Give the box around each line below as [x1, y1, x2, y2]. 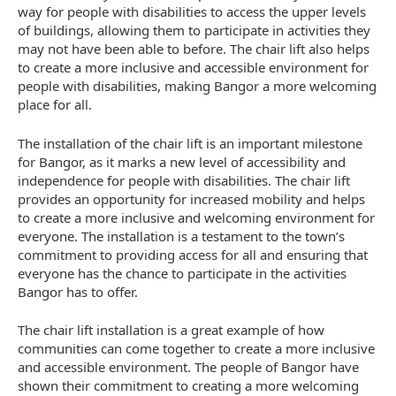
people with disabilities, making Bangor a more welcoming [18, 77, 377, 95]
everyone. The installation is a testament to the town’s [18, 226, 345, 245]
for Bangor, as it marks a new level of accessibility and [18, 152, 346, 171]
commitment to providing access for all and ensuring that [18, 245, 368, 263]
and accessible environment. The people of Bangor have [18, 358, 359, 377]
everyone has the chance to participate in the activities [18, 263, 346, 282]
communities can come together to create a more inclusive [18, 339, 375, 358]
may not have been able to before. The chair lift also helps [18, 40, 369, 58]
